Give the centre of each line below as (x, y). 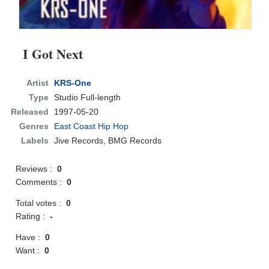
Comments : (41, 182)
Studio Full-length (88, 98)
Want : (30, 251)
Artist (38, 83)
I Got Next (53, 54)
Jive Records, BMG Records (108, 141)
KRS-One (73, 83)
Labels (35, 141)
